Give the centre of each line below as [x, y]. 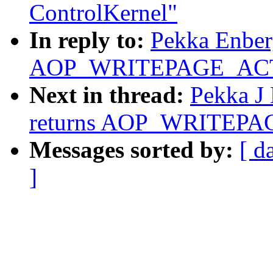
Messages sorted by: [134, 150]
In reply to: [90, 40]
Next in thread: [110, 95]
